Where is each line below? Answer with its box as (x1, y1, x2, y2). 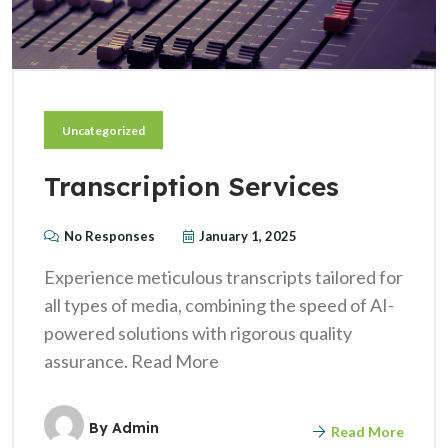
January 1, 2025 (199, 227, 297, 244)
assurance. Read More (44, 349, 219, 372)
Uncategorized (62, 122, 145, 138)
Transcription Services (44, 169, 339, 203)
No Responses (64, 227, 155, 244)
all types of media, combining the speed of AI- (44, 293, 394, 316)
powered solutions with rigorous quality (44, 321, 352, 344)
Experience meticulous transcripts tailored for (44, 265, 403, 288)
